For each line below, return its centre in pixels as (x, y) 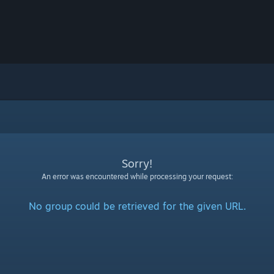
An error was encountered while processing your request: (137, 176)
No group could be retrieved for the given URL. (137, 206)
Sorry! (137, 163)
